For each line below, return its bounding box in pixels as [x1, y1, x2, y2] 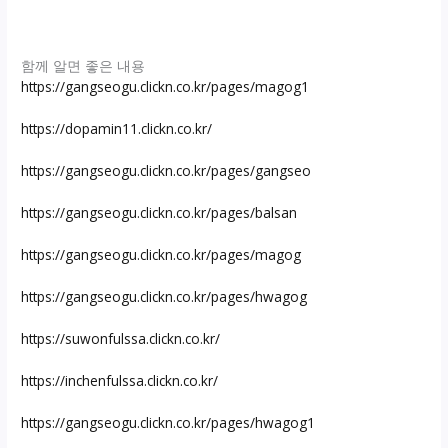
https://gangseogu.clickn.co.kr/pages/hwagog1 [21, 412, 316, 432]
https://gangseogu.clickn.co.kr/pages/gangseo [21, 160, 312, 180]
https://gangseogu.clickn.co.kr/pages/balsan [21, 202, 298, 222]
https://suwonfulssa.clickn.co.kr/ [21, 328, 221, 348]
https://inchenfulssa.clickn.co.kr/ [21, 370, 219, 390]
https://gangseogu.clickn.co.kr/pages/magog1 [21, 76, 310, 96]
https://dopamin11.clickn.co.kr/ [21, 118, 213, 138]
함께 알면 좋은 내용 [21, 55, 146, 75]
